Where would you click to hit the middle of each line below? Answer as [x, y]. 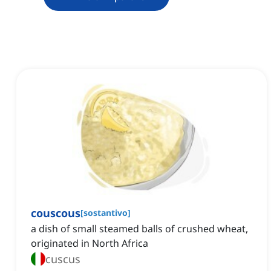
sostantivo [106, 213]
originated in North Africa [90, 243]
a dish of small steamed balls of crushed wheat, [139, 229]
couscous [56, 213]
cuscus [63, 259]
